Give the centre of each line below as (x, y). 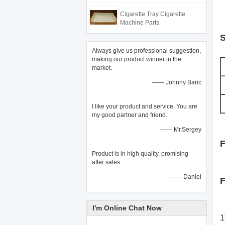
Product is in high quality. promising (140, 154)
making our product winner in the (137, 59)
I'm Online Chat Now (127, 208)
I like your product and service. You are (145, 106)
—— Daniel (186, 177)
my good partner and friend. (130, 115)
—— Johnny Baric (177, 82)
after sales (106, 162)
